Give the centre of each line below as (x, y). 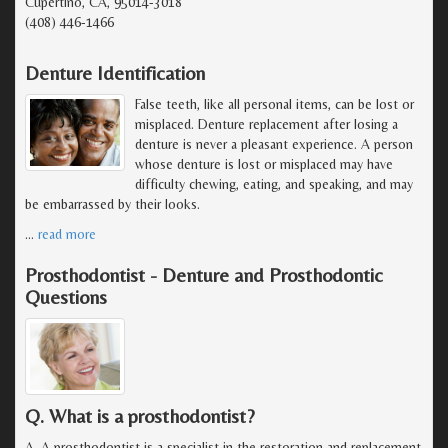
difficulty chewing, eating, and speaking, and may (274, 183)
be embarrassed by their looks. (112, 203)
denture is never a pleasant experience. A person (274, 143)
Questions (66, 296)
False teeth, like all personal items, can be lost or (274, 103)
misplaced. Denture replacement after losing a (266, 123)
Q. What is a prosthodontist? (140, 416)
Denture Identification (115, 72)
